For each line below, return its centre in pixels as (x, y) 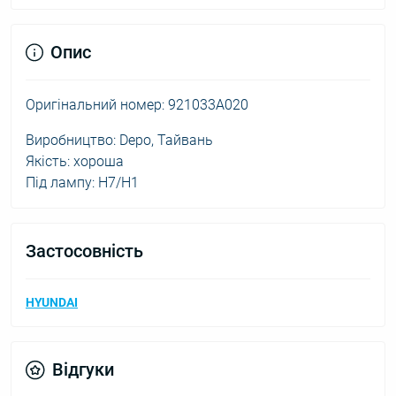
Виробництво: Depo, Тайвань (119, 140)
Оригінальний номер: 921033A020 (137, 105)
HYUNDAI (52, 302)
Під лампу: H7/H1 (82, 183)
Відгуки (83, 369)
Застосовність (84, 251)
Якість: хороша (75, 161)
